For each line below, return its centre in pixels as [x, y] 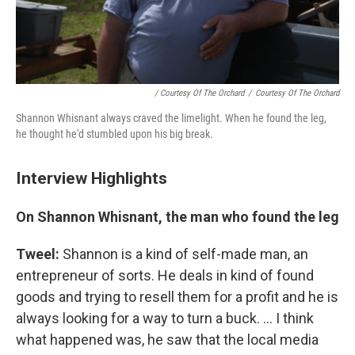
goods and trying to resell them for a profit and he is [177, 297]
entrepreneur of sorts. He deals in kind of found [165, 276]
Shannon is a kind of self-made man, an [184, 254]
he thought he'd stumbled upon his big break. [115, 134]
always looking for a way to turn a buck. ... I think [165, 319]
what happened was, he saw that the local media [167, 340]
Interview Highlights [92, 178]
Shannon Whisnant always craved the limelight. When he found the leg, [171, 118]
